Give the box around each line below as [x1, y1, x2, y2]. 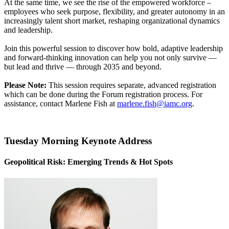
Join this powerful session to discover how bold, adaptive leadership [4, 44, 223, 53]
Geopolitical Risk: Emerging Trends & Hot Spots [4, 157, 173, 167]
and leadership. [4, 26, 53, 35]
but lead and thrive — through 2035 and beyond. [4, 62, 162, 72]
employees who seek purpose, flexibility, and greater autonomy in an [4, 7, 225, 16]
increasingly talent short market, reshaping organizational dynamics [4, 16, 220, 26]
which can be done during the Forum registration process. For [4, 90, 202, 99]
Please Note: [4, 81, 47, 90]
